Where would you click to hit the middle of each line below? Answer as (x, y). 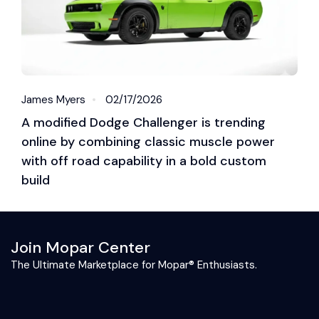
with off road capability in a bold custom (144, 161)
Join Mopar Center (80, 247)
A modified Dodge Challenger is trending (143, 122)
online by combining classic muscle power (148, 141)
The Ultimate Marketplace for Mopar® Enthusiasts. (134, 265)
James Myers (53, 99)
